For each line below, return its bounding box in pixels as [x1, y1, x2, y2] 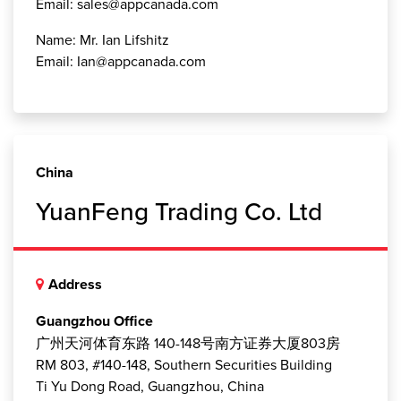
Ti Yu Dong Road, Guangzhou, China [36, 376, 264, 397]
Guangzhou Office [36, 311, 153, 332]
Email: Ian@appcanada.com [36, 51, 206, 72]
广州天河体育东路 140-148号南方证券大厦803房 [36, 333, 340, 354]
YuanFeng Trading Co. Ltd [36, 193, 322, 230]
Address [48, 274, 102, 295]
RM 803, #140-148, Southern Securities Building [36, 354, 332, 375]
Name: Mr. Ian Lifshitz [36, 30, 169, 50]
